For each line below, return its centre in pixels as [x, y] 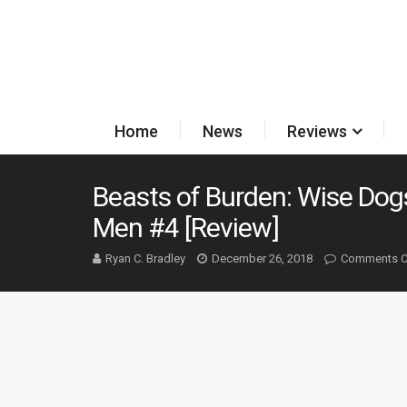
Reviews [317, 131]
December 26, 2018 [262, 258]
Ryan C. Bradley [145, 258]
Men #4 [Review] [186, 228]
